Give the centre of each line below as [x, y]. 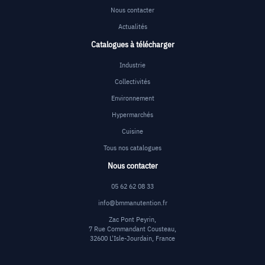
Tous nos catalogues [132, 148]
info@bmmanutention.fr [132, 203]
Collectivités [132, 81]
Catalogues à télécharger [132, 44]
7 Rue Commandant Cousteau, [132, 229]
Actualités [132, 26]
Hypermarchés [132, 114]
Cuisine [132, 131]
